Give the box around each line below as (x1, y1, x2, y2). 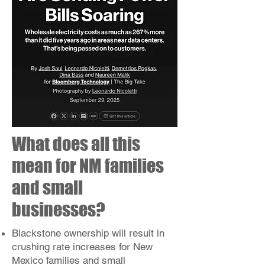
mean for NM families (12, 155, 164, 176)
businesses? (12, 199, 105, 220)
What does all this (12, 133, 140, 154)
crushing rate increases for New (12, 241, 153, 253)
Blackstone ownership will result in (12, 227, 164, 239)
